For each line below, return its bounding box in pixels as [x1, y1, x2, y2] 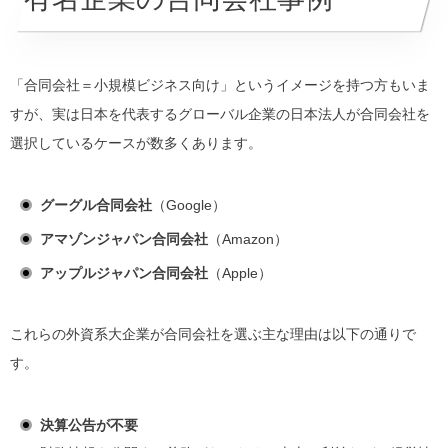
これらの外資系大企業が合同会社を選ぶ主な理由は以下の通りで [10, 326, 416, 343]
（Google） [152, 197, 226, 214]
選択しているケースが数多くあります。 [10, 135, 262, 152]
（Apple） [208, 265, 272, 282]
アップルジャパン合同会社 [40, 265, 208, 282]
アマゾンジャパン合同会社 [40, 231, 208, 248]
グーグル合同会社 [40, 197, 152, 214]
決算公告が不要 [40, 417, 138, 434]
